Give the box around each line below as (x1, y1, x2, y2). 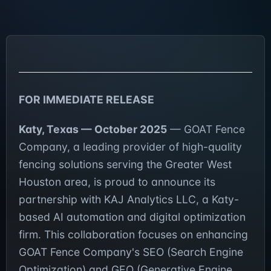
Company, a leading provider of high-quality (19, 140, 242, 154)
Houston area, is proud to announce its (19, 175, 215, 189)
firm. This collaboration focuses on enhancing (19, 228, 248, 241)
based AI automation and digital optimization (19, 211, 246, 224)
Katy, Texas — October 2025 (19, 123, 167, 136)
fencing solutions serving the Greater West (19, 158, 232, 171)
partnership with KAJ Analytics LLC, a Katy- (19, 193, 239, 206)
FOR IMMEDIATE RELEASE (19, 93, 154, 106)
